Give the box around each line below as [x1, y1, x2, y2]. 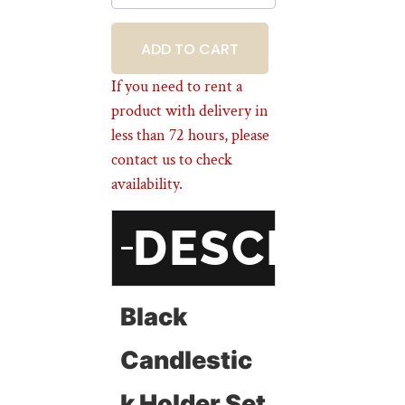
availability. [111, 174, 184, 195]
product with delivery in [111, 100, 269, 122]
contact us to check [111, 149, 233, 171]
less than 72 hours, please [111, 125, 270, 146]
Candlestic [120, 344, 253, 375]
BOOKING [156, 38, 224, 60]
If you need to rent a [111, 76, 243, 98]
